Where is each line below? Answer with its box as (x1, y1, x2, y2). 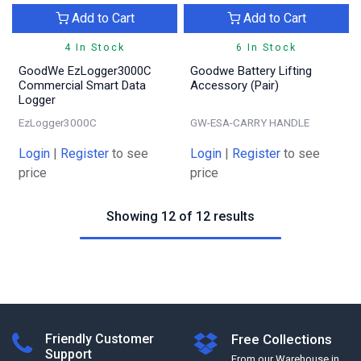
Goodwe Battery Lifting (190, 63, 312, 78)
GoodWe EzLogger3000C (19, 63, 151, 78)
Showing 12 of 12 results (106, 209, 255, 225)
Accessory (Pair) (190, 77, 279, 93)
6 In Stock (236, 40, 297, 53)
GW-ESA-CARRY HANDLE (190, 115, 309, 129)
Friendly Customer (45, 331, 154, 347)
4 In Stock (64, 40, 125, 53)
